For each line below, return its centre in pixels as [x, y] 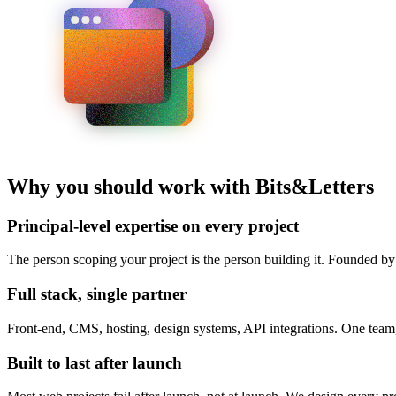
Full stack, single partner [97, 294]
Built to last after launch [95, 362]
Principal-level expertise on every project [153, 225]
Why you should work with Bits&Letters [190, 186]
